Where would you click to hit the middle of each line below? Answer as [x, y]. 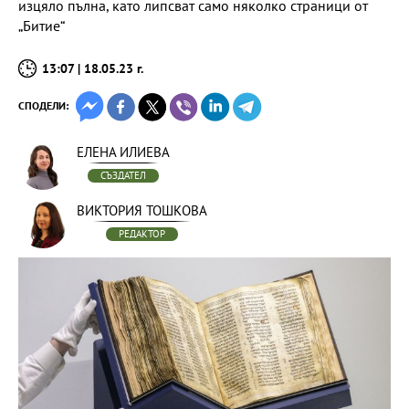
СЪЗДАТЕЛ [123, 175]
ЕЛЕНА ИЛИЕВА [123, 152]
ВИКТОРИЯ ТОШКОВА [142, 210]
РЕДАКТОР [142, 234]
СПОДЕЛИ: [43, 105]
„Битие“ [42, 26]
